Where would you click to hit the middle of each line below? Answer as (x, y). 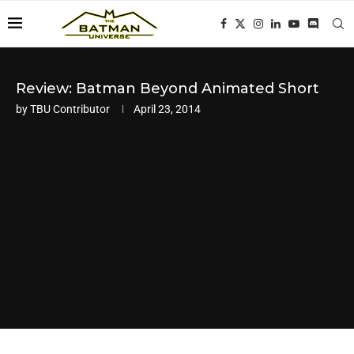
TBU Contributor (70, 109)
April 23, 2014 (167, 109)
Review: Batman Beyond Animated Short (168, 88)
